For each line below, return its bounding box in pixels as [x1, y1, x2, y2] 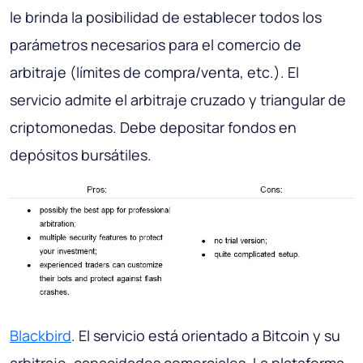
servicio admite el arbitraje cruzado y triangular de [10, 89, 346, 109]
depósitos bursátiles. [10, 144, 152, 164]
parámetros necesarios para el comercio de [10, 34, 301, 54]
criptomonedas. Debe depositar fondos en [10, 117, 297, 137]
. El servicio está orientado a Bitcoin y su [71, 326, 340, 346]
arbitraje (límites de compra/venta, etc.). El [10, 62, 299, 82]
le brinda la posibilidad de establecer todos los [10, 6, 322, 27]
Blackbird [10, 326, 71, 346]
